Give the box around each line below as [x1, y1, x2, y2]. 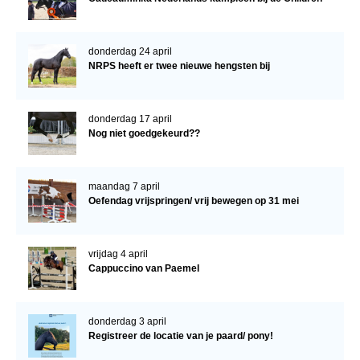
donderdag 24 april [88, 45, 172, 57]
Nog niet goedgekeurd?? [88, 127, 200, 139]
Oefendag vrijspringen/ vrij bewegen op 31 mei [88, 194, 299, 207]
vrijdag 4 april [88, 247, 148, 260]
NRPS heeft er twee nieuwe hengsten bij [88, 59, 270, 72]
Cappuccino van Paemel [88, 262, 199, 274]
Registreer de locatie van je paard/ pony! [88, 329, 273, 342]
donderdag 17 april [88, 112, 172, 125]
